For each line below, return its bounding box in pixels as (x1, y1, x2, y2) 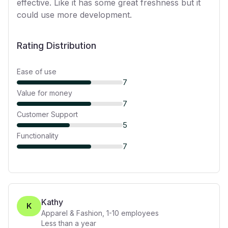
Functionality (17, 131, 59, 140)
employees (119, 209, 159, 217)
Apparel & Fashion (41, 209, 102, 217)
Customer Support (17, 110, 78, 119)
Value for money (17, 89, 72, 97)
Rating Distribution (17, 40, 96, 51)
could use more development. (17, 10, 132, 20)
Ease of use (17, 67, 56, 76)
